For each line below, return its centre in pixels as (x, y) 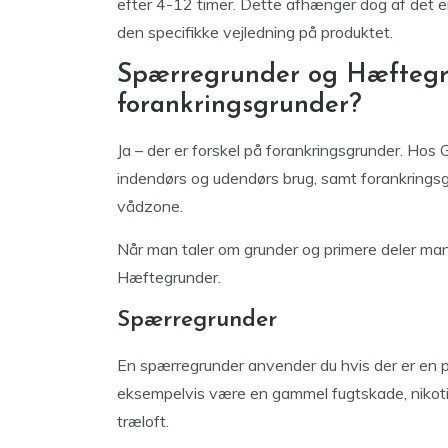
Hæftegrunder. (169, 276)
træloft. (143, 420)
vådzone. (150, 205)
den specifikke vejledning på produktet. (255, 31)
